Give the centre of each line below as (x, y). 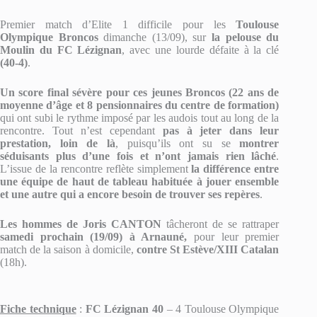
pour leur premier (237, 237)
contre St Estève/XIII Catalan (208, 249)
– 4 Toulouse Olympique (221, 309)
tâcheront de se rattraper (220, 224)
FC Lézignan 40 (124, 309)
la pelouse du (246, 37)
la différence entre (235, 169)
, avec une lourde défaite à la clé (201, 50)
